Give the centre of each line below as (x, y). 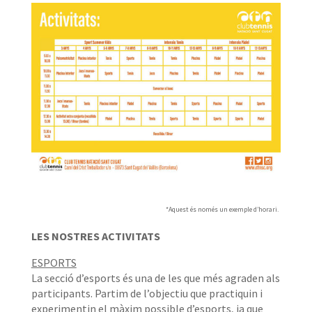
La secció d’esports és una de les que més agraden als (155, 278)
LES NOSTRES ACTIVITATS (95, 236)
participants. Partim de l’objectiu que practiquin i (147, 294)
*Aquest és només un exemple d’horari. (223, 210)
